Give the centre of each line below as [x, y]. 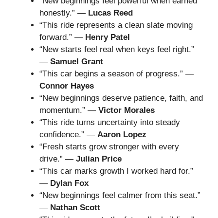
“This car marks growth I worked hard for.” [116, 171]
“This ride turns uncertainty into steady [110, 123]
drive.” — [58, 159]
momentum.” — [69, 110]
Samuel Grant [77, 62]
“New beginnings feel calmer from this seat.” [120, 196]
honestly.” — [64, 13]
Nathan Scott [75, 208]
